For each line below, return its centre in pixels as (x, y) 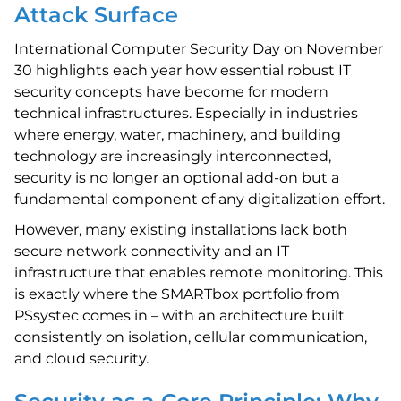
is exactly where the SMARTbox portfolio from (177, 294)
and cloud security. (81, 358)
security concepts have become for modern (171, 92)
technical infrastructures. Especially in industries (186, 113)
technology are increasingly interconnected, (173, 156)
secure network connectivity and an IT (152, 251)
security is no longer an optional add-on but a (177, 178)
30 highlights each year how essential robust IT (183, 70)
